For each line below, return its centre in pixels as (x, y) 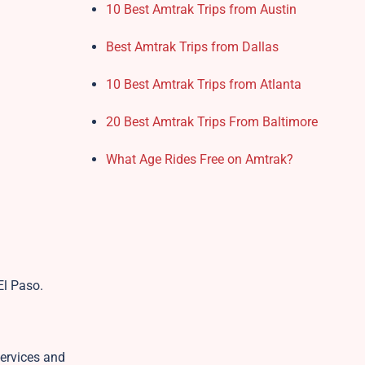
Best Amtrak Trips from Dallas (192, 47)
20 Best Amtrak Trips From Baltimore (211, 122)
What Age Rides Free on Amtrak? (199, 159)
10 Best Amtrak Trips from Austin (201, 9)
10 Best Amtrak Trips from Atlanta (203, 84)
